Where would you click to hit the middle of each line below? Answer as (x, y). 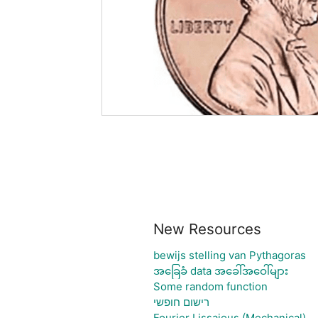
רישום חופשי (181, 302)
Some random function (210, 286)
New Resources (207, 229)
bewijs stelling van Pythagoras (229, 255)
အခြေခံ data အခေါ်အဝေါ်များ (220, 271)
